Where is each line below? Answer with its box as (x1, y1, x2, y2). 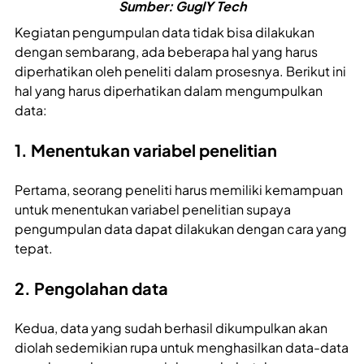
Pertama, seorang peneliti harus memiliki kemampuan (15, 180, 343, 198)
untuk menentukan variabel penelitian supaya (15, 200, 291, 218)
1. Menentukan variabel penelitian (15, 139, 277, 160)
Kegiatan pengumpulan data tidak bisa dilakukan (15, 23, 314, 41)
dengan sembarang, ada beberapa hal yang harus (15, 42, 318, 60)
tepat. (15, 239, 53, 257)
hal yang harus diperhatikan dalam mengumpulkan (15, 81, 323, 99)
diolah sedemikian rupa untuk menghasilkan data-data (15, 338, 349, 356)
